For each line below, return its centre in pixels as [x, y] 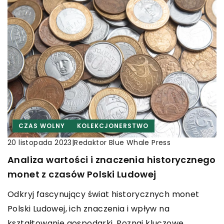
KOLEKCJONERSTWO [113, 125]
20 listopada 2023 [40, 143]
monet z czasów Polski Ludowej [82, 174]
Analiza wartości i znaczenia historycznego [112, 159]
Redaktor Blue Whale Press [122, 142]
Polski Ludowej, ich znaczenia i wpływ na [88, 208]
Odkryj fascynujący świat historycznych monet [103, 194]
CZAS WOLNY [42, 125]
